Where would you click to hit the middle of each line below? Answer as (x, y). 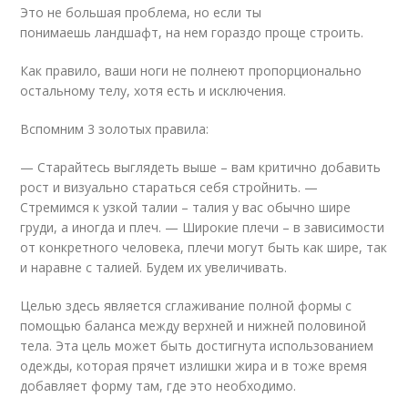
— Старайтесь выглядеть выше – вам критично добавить (201, 167)
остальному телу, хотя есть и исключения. (153, 91)
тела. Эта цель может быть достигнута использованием (197, 346)
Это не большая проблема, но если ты (141, 12)
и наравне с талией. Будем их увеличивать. (154, 267)
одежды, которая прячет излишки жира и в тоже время (194, 366)
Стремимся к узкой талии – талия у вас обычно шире (186, 207)
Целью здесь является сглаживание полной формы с (186, 306)
